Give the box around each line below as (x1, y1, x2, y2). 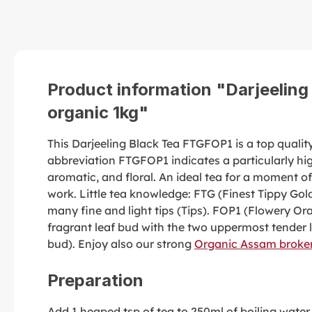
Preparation (47, 270, 143, 291)
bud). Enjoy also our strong (47, 237, 194, 251)
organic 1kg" (47, 102, 148, 123)
